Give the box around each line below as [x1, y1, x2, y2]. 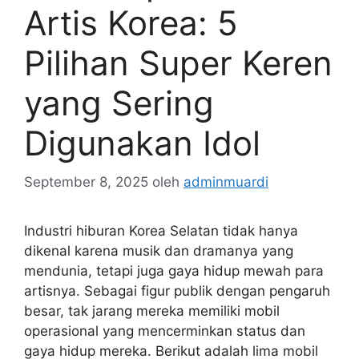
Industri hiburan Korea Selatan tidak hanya [24, 223, 298, 240]
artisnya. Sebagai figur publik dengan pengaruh [24, 283, 330, 300]
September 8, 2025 [24, 174, 148, 191]
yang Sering [24, 82, 214, 123]
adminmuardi [184, 174, 268, 191]
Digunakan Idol [24, 122, 260, 163]
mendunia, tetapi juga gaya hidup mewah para [24, 263, 324, 280]
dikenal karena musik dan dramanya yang [24, 243, 293, 260]
